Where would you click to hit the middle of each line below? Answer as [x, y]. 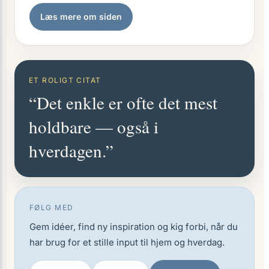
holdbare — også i [94, 126]
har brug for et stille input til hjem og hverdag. [127, 242]
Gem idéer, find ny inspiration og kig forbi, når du [134, 227]
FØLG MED [52, 207]
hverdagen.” [71, 150]
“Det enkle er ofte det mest [123, 102]
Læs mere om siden [81, 17]
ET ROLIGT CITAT [65, 80]
